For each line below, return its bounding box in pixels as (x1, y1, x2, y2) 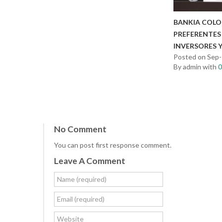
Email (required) (57, 195, 105, 204)
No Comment (54, 124, 107, 135)
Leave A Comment (54, 156, 125, 166)
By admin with (173, 62, 219, 71)
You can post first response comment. (54, 141, 171, 150)
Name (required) (57, 175, 107, 184)
